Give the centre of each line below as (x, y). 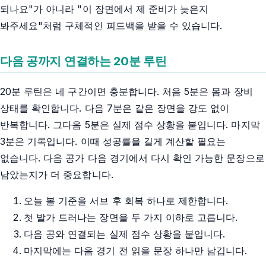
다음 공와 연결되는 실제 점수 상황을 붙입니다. (125, 234)
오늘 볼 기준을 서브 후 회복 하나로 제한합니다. (126, 200)
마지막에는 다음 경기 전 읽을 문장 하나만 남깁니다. (136, 250)
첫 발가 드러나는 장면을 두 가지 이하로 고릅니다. (131, 217)
